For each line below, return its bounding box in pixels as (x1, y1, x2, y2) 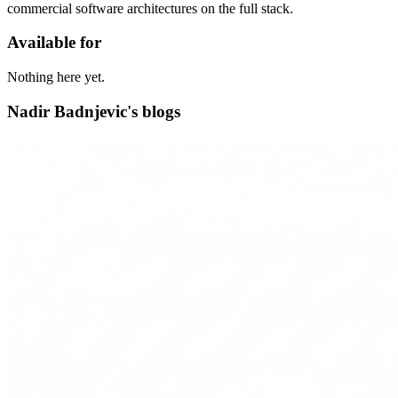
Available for (7, 33, 101, 52)
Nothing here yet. (7, 69, 105, 85)
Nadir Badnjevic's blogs (7, 101, 180, 121)
